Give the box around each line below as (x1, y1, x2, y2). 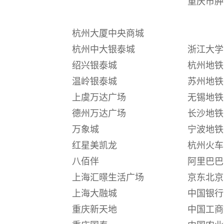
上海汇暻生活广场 (72, 172, 144, 182)
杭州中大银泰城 (72, 44, 135, 54)
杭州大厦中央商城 (72, 28, 144, 38)
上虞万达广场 (72, 92, 126, 102)
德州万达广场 (72, 108, 126, 118)
